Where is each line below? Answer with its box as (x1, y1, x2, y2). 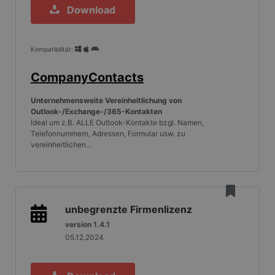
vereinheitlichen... (30, 140, 91, 150)
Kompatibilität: (30, 45, 73, 53)
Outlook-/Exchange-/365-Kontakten (30, 107, 162, 117)
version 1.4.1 (64, 220, 110, 230)
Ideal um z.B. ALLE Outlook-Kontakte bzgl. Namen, (30, 118, 204, 128)
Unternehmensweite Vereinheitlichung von (30, 96, 182, 106)
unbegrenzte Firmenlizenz (64, 203, 192, 216)
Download (62, 4, 116, 17)
